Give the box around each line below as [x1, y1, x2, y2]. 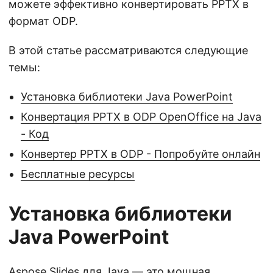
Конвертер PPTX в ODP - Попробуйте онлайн [21, 147, 260, 160]
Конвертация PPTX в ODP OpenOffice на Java [21, 110, 261, 123]
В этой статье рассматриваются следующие [9, 43, 248, 57]
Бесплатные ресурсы [21, 167, 135, 180]
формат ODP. [9, 14, 78, 27]
